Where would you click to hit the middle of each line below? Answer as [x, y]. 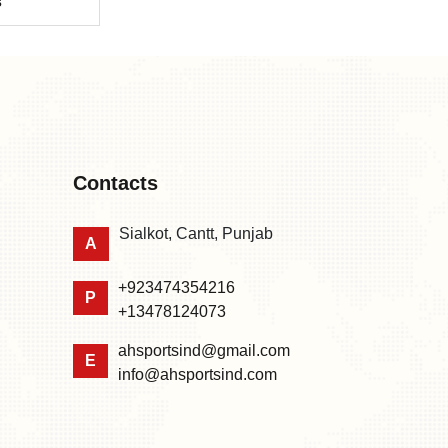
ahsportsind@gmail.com [204, 350]
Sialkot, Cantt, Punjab [196, 233]
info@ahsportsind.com [197, 374]
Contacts [115, 182]
